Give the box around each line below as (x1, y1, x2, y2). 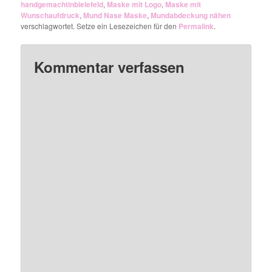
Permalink (178, 20, 214, 32)
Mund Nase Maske (83, 9, 148, 21)
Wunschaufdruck (21, 9, 80, 21)
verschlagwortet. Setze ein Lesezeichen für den (21, 20, 179, 31)
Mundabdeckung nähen (151, 9, 231, 21)
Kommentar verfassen (34, 56, 185, 77)
